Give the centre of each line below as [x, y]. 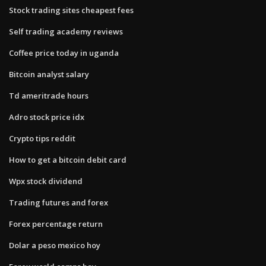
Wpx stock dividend [46, 181]
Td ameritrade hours [49, 95]
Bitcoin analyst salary [49, 74]
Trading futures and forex [58, 202]
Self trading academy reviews [66, 31]
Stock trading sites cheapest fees [71, 10]
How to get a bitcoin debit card [68, 159]
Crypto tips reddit [42, 138]
